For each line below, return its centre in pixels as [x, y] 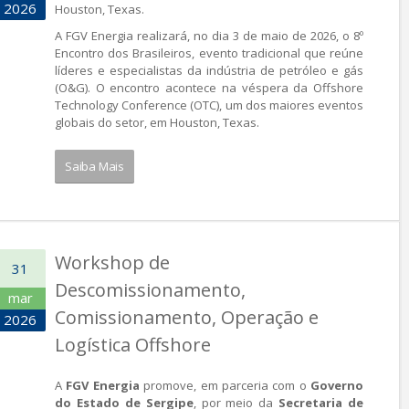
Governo [337, 385]
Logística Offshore [133, 345]
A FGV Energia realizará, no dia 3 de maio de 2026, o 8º [209, 36]
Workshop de [112, 262]
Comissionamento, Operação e [187, 317]
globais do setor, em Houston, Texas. [157, 122]
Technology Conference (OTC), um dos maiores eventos [209, 105]
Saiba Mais [94, 166]
